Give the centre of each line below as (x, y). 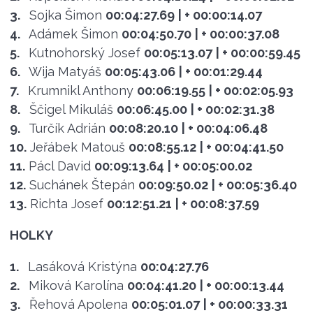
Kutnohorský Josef (84, 52)
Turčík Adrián (67, 128)
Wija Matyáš (65, 71)
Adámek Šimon (73, 34)
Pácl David (59, 166)
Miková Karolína (76, 285)
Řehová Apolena (78, 304)
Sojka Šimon (65, 15)
